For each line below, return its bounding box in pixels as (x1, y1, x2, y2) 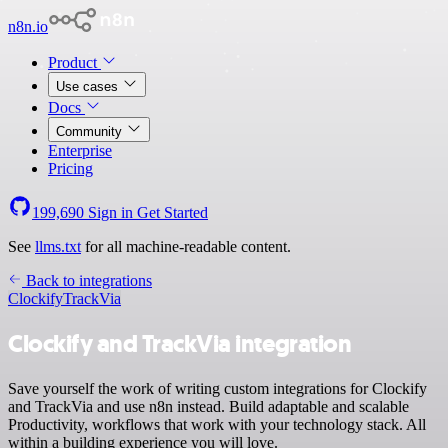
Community (56, 124, 126, 139)
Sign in (84, 204, 137, 221)
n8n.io (8, 18, 48, 35)
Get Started (137, 204, 208, 221)
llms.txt (35, 238, 81, 255)
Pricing (48, 160, 93, 177)
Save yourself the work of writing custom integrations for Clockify (8, 379, 427, 397)
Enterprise (48, 142, 112, 159)
